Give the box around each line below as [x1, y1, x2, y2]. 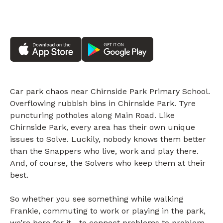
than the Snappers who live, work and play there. [10, 146, 199, 156]
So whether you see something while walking [10, 194, 183, 204]
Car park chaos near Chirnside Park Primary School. [10, 87, 210, 97]
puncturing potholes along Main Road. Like [10, 111, 175, 120]
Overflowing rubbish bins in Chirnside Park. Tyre [10, 99, 196, 109]
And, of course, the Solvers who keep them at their [10, 158, 206, 168]
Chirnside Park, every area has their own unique [10, 122, 195, 132]
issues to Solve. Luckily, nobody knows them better [10, 134, 206, 144]
